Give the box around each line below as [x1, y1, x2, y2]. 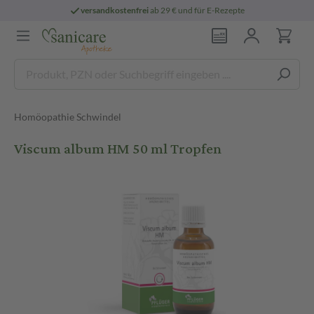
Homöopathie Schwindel [14, 111, 121, 123]
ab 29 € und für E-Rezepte [149, 5, 245, 15]
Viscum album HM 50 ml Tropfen [14, 135, 221, 163]
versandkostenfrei [81, 5, 149, 15]
